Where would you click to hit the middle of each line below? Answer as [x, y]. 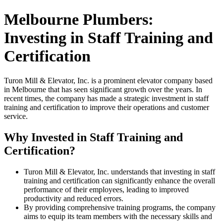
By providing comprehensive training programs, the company [120, 207]
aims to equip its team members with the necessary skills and [118, 216]
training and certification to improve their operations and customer [107, 107]
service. [16, 116]
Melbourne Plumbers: [79, 20]
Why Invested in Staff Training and [93, 137]
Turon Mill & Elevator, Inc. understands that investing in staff [119, 171]
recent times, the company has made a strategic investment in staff [106, 98]
